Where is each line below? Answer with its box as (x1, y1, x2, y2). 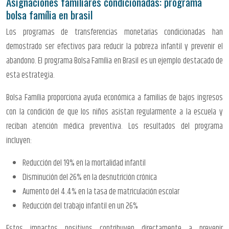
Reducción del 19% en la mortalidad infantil (22, 156, 146, 170)
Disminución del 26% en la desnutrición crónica (22, 170, 157, 184)
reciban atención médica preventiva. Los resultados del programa (6, 119, 223, 133)
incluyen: (6, 133, 32, 147)
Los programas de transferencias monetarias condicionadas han (6, 25, 223, 39)
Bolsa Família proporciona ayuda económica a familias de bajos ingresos (6, 90, 223, 104)
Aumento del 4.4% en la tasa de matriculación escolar (22, 185, 179, 198)
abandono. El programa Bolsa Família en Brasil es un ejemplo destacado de (6, 54, 223, 67)
